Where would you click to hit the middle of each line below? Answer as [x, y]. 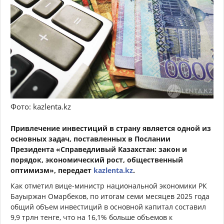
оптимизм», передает [52, 170]
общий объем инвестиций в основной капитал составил [108, 206]
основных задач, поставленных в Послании [90, 138]
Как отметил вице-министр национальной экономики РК [109, 185]
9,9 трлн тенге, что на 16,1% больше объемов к [91, 217]
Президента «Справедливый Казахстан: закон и [99, 149]
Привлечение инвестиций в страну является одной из [111, 128]
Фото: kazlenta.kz [41, 106]
